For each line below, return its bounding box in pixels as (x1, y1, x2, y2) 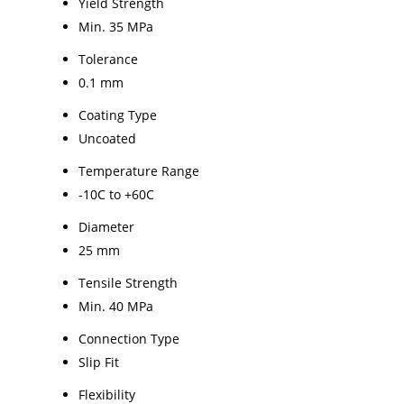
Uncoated (78, 129, 136, 147)
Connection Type (78, 329, 179, 347)
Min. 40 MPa (78, 297, 153, 315)
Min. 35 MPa (78, 17, 153, 35)
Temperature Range (78, 161, 199, 179)
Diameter (78, 217, 134, 235)
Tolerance (78, 50, 138, 68)
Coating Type (78, 106, 157, 124)
